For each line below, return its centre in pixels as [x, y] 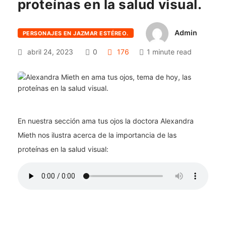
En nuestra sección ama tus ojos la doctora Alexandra [106, 121]
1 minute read [169, 52]
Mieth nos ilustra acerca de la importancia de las [97, 135]
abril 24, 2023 [49, 52]
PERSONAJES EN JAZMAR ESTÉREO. [76, 34]
